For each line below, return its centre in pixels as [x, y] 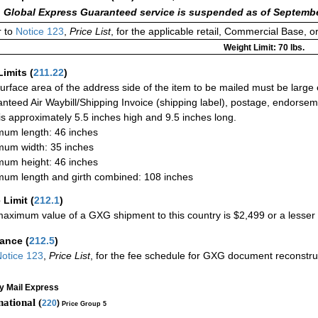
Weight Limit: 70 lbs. [264, 47]
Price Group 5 [84, 303]
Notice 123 [38, 31]
